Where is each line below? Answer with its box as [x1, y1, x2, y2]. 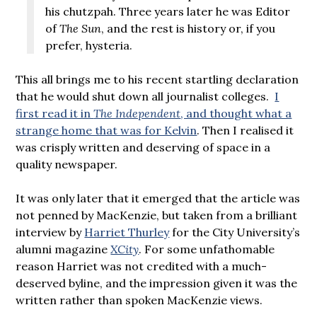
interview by [16, 224, 85, 239]
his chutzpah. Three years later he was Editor [45, 4, 291, 18]
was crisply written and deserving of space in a [16, 139, 271, 154]
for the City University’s [169, 224, 301, 239]
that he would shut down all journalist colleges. [16, 88, 275, 103]
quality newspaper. [16, 156, 118, 171]
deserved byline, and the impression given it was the [16, 275, 298, 290]
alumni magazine [16, 241, 111, 256]
